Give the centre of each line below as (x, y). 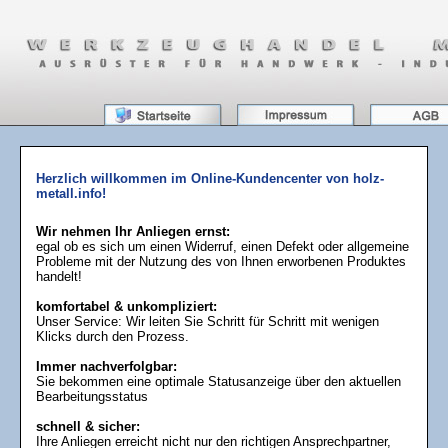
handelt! (59, 277)
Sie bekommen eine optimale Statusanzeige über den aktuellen (218, 382)
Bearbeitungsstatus (92, 397)
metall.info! (71, 193)
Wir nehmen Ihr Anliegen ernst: (133, 232)
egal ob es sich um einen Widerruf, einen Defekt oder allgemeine (222, 247)
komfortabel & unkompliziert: (126, 307)
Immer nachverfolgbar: (106, 367)
